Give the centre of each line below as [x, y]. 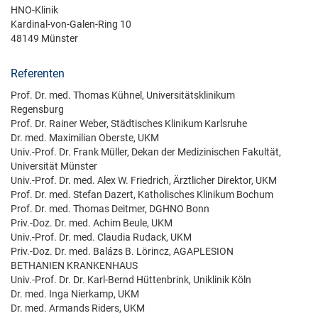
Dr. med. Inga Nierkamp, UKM [75, 294]
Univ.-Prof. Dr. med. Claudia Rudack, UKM [101, 237]
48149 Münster [44, 38]
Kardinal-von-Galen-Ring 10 [71, 24]
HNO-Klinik [34, 10]
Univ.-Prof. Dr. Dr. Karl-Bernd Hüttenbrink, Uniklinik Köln [131, 280]
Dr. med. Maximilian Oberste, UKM [85, 138]
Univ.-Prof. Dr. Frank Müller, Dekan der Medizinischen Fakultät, [146, 152]
